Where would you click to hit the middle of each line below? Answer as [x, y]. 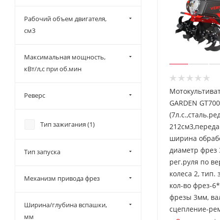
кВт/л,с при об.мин [53, 69]
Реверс [35, 95]
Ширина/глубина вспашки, [66, 205]
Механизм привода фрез [62, 178]
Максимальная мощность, [65, 57]
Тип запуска [42, 152]
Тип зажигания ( [65, 124]
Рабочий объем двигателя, [65, 19]
